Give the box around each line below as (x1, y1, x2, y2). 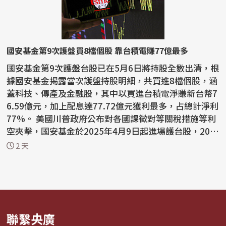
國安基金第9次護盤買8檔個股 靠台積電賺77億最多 (7, 44, 189, 56)
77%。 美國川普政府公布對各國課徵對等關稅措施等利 (7, 111, 36, 125)
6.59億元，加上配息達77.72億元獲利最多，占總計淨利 (7, 99, 219, 112)
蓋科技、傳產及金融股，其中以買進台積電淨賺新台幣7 (7, 86, 218, 99)
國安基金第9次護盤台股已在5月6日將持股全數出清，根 (7, 61, 219, 74)
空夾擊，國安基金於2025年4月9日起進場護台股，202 (7, 124, 215, 137)
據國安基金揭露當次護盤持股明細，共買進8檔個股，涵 (7, 74, 218, 87)
